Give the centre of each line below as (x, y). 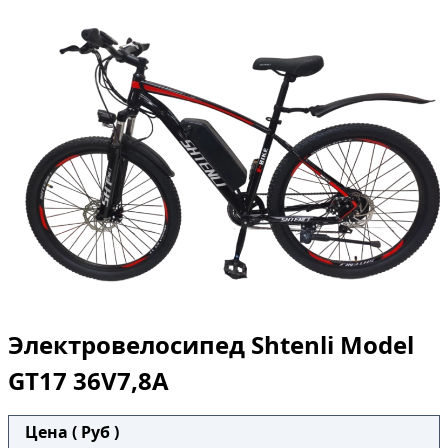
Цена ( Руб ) (72, 432)
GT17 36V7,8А (88, 381)
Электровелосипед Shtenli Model (211, 345)
